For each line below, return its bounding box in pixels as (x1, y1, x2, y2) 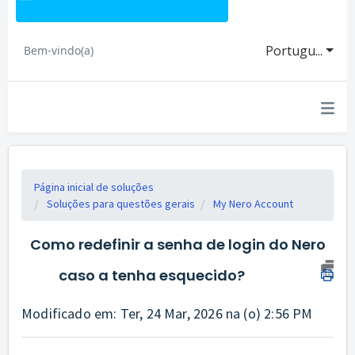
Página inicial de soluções (34, 180, 154, 194)
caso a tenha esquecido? (58, 265, 245, 285)
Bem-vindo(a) (24, 43, 94, 58)
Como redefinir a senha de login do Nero (29, 235, 326, 254)
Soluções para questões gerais (47, 197, 195, 211)
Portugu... (265, 42, 323, 59)
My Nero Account (213, 197, 293, 211)
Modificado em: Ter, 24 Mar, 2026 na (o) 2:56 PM (21, 304, 313, 323)
